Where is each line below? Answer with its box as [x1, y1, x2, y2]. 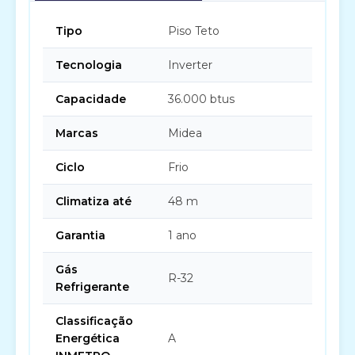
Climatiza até [55, 194, 132, 208]
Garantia [55, 228, 105, 242]
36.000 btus [168, 92, 235, 106]
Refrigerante [55, 280, 129, 294]
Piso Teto [168, 24, 219, 38]
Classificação [55, 314, 133, 328]
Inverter [168, 58, 212, 72]
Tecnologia [55, 58, 122, 72]
